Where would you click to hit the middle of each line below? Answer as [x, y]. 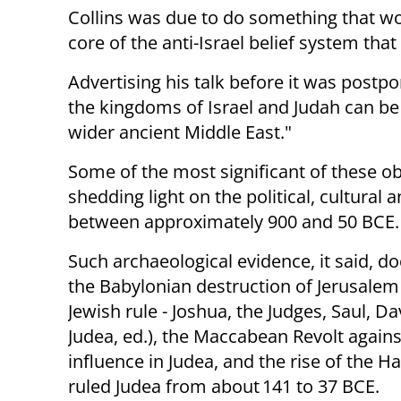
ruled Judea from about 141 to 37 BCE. [224, 387]
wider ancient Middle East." [180, 132]
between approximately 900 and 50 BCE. [234, 222]
